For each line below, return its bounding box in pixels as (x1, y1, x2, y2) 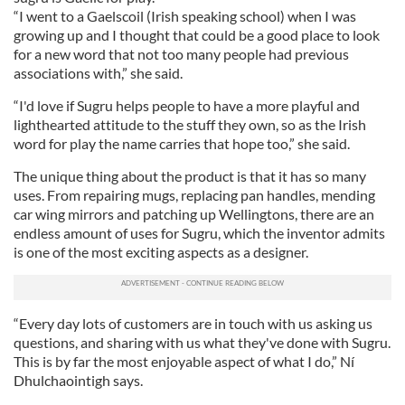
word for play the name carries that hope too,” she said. (14, 135, 350, 152)
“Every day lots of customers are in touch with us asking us (14, 315, 372, 332)
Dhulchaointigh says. (14, 372, 143, 389)
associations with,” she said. (14, 64, 183, 81)
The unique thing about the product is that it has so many (14, 167, 366, 184)
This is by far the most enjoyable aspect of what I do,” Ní (14, 353, 354, 370)
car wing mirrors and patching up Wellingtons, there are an (14, 205, 374, 222)
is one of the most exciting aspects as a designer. (14, 243, 308, 260)
